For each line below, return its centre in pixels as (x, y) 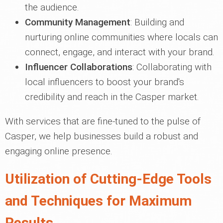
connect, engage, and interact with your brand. (120, 52)
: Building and (157, 22)
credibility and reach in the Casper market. (112, 97)
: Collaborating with (172, 67)
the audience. (52, 7)
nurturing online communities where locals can (121, 37)
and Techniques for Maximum (98, 201)
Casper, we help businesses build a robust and (102, 136)
